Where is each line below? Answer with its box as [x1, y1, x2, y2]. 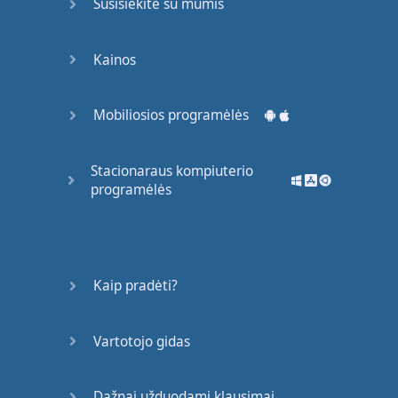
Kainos [93, 50, 137, 69]
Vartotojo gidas [93, 331, 191, 351]
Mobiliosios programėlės [93, 106, 250, 125]
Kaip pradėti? [93, 276, 179, 296]
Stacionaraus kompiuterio [91, 161, 254, 180]
